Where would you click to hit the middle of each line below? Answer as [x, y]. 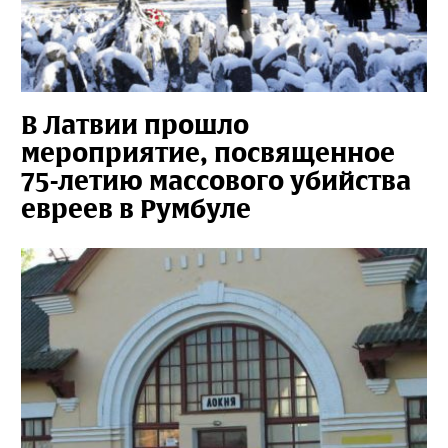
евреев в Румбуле [136, 209]
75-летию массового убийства [216, 181]
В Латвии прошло [135, 125]
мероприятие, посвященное [208, 153]
